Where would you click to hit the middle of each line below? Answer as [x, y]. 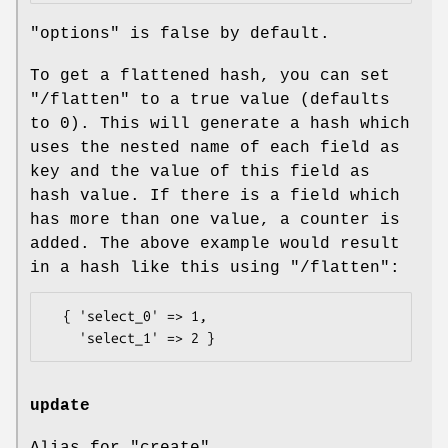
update [60, 405]
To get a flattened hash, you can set [210, 76]
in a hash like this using [160, 268]
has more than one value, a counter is [215, 220]
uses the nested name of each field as [215, 148]
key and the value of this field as [200, 172]
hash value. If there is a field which [215, 196]
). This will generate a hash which [240, 124]
